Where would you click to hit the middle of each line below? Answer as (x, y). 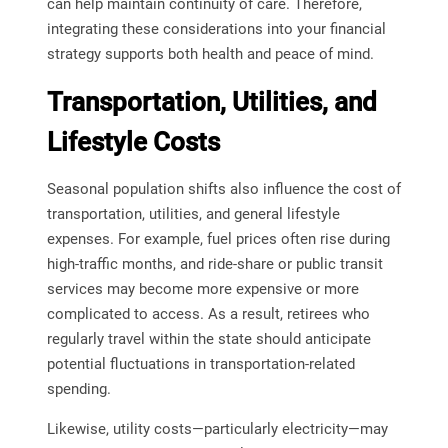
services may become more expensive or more (202, 289)
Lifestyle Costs (133, 142)
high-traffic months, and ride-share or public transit (214, 264)
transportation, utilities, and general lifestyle (193, 214)
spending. (78, 389)
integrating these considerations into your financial (216, 29)
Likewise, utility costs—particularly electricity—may (217, 429)
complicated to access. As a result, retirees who (208, 314)
